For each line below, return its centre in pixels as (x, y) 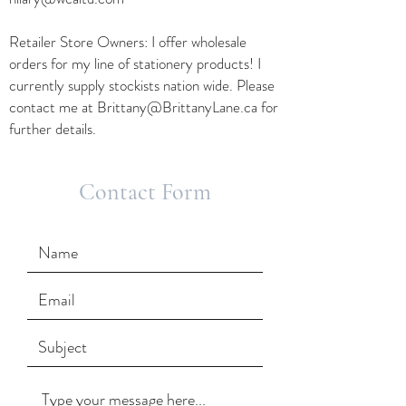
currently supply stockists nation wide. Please (142, 85)
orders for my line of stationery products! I (135, 63)
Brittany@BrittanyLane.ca (177, 107)
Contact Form (145, 192)
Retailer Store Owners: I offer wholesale (128, 42)
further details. (54, 129)
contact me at (53, 107)
